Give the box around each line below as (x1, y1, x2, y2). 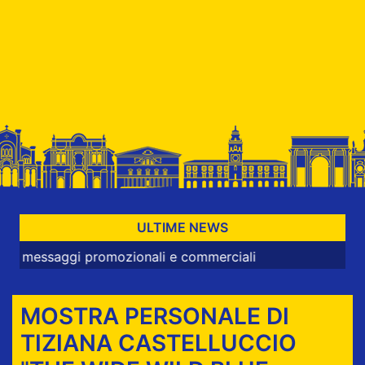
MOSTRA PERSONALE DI (20, 301, 289, 330)
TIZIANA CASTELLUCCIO (20, 328, 297, 357)
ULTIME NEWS (137, 219, 228, 236)
